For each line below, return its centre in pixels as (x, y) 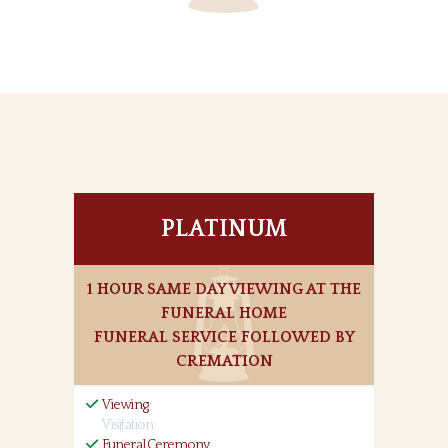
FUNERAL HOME (224, 312)
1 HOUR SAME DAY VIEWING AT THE (224, 288)
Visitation (127, 424)
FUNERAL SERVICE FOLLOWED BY (224, 336)
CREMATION (224, 360)
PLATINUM (224, 228)
